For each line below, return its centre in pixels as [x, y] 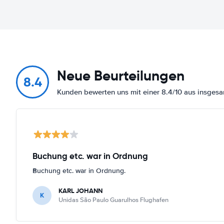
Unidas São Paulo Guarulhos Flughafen [113, 200]
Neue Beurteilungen [121, 75]
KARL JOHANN [80, 190]
